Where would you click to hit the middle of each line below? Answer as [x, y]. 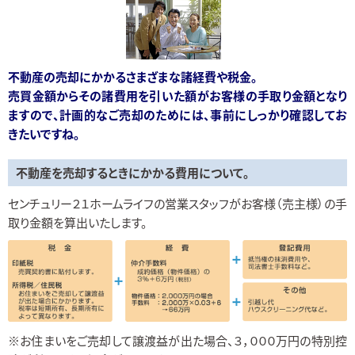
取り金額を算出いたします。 [78, 223]
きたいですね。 [44, 134]
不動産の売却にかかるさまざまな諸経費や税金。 [133, 77]
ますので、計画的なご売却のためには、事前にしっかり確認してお [177, 115]
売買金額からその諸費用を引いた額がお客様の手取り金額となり [177, 96]
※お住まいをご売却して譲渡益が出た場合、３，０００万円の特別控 [177, 340]
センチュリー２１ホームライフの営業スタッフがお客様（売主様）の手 [177, 204]
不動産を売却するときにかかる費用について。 [133, 173]
